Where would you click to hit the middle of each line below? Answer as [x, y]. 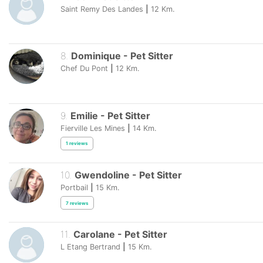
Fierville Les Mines [93, 128]
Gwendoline [102, 175]
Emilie [84, 115]
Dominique [96, 56]
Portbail [74, 187]
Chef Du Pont [84, 69]
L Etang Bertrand [90, 247]
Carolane [94, 234]
